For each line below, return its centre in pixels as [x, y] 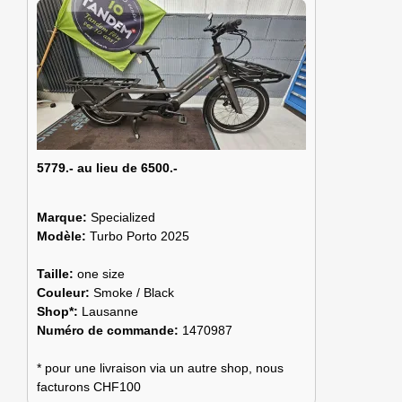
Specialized [123, 217]
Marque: [64, 217]
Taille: [57, 273]
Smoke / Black [134, 292]
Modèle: [63, 236]
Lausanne [110, 311]
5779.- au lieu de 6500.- [107, 168]
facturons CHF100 [89, 386]
